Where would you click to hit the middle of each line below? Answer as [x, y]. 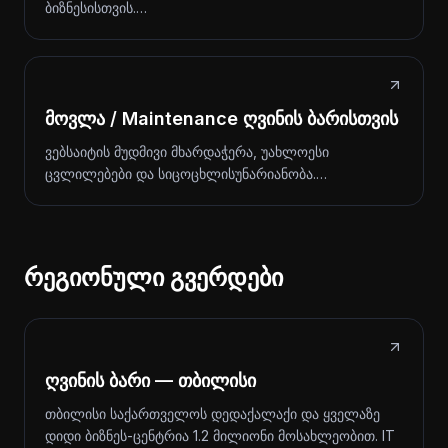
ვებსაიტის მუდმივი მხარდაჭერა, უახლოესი [187, 151]
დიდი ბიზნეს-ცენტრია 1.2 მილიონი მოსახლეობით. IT [220, 435]
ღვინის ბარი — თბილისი [150, 380]
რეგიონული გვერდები [153, 277]
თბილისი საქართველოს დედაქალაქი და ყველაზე [212, 413]
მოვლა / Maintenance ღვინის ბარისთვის [221, 118]
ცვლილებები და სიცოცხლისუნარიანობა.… [186, 173]
